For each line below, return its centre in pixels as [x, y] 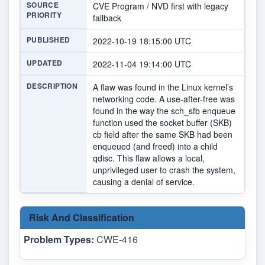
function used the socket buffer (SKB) [162, 123]
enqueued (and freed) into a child [155, 146]
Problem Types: [59, 240]
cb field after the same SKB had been [163, 135]
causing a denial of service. [144, 182]
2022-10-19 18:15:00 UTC [142, 41]
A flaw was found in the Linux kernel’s [163, 87]
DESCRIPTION [52, 86]
